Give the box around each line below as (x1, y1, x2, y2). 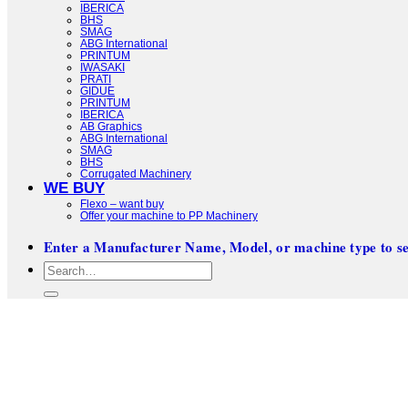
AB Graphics (80, 119, 142, 132)
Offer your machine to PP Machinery (80, 209, 258, 221)
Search (43, 260, 91, 278)
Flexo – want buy (80, 197, 164, 209)
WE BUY (44, 178, 105, 197)
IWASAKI (80, 60, 125, 73)
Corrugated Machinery (80, 167, 191, 179)
